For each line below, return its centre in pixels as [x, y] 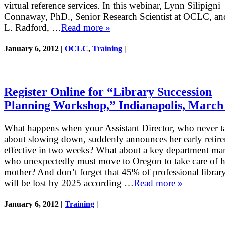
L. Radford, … [33, 27]
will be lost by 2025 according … [69, 183]
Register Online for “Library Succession [108, 92]
